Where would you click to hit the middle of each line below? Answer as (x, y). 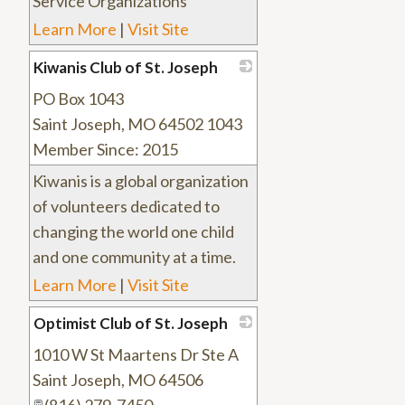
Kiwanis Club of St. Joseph (126, 68)
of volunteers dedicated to (126, 207)
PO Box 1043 (78, 99)
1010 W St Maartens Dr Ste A (136, 355)
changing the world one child (133, 232)
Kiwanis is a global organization (141, 181)
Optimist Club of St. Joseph (131, 324)
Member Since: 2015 (105, 150)
